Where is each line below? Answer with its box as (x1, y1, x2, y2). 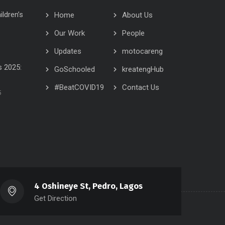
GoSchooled (54, 65, 95, 74)
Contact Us (122, 83, 159, 92)
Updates (54, 47, 81, 56)
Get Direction (34, 194, 77, 203)
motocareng (122, 47, 163, 56)
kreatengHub (122, 65, 164, 74)
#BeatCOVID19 (54, 83, 104, 92)
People (122, 29, 145, 38)
